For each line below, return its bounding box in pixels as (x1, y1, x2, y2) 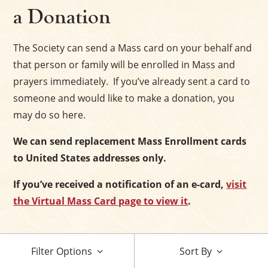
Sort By (179, 244, 212, 258)
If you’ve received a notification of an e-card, (13, 177, 227, 191)
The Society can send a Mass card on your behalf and (13, 41, 252, 54)
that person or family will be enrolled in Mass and (13, 57, 236, 71)
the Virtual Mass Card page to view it (13, 194, 188, 208)
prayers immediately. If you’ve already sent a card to (13, 74, 251, 88)
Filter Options (31, 244, 92, 258)
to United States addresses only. (13, 151, 167, 165)
